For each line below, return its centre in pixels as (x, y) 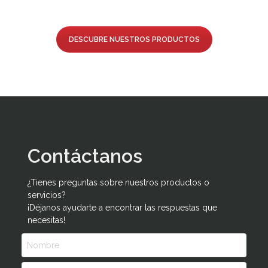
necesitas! (46, 220)
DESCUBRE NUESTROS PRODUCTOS (134, 39)
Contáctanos (85, 156)
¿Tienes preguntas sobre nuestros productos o (118, 182)
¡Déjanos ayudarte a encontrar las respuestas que (122, 207)
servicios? (47, 195)
